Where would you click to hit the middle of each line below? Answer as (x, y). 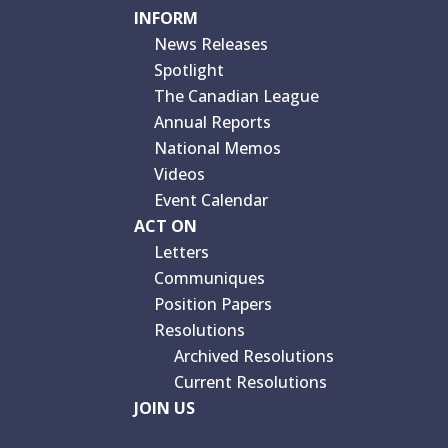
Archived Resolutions (254, 355)
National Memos (218, 147)
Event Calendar (211, 199)
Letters (182, 251)
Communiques (210, 277)
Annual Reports (213, 121)
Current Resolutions (251, 381)
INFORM (166, 17)
